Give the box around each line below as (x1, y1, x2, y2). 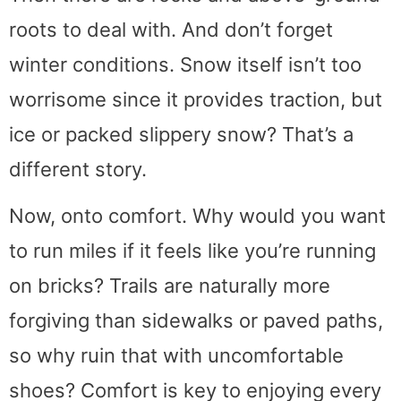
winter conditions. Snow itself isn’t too (9, 53, 362, 77)
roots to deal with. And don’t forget (9, 18, 333, 42)
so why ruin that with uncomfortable (9, 344, 344, 368)
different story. (9, 158, 147, 182)
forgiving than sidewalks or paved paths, (9, 309, 383, 333)
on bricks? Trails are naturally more (9, 274, 330, 298)
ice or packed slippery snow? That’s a (9, 123, 354, 147)
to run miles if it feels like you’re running (9, 239, 376, 263)
